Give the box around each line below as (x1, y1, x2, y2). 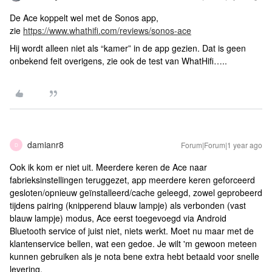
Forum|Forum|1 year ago (181, 140, 262, 150)
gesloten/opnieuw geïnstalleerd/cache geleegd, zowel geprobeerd (10, 186, 262, 199)
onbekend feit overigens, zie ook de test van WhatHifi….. (10, 55, 227, 67)
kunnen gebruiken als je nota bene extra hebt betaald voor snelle (10, 250, 259, 262)
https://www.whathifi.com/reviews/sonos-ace (23, 24, 191, 36)
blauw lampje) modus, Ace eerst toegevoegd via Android (10, 212, 226, 224)
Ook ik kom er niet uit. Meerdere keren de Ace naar (10, 161, 207, 173)
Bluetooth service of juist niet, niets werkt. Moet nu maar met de (10, 225, 254, 237)
